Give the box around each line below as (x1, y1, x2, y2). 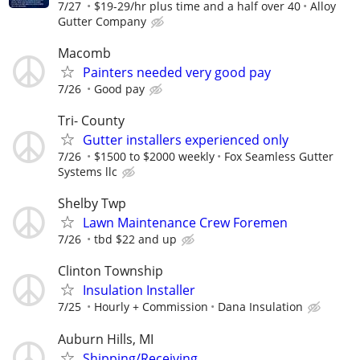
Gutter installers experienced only (83, 131, 288, 149)
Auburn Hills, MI (58, 329, 153, 348)
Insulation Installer (83, 281, 195, 300)
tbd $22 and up (94, 231, 177, 247)
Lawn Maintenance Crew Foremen (83, 214, 288, 232)
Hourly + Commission (94, 299, 208, 315)
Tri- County (58, 112, 125, 129)
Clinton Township (58, 262, 163, 280)
